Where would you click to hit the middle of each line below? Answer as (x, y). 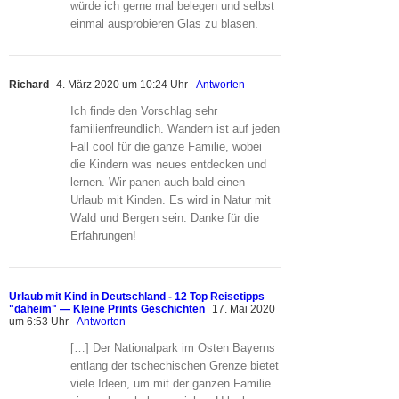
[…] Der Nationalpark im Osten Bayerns (173, 347)
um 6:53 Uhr (39, 321)
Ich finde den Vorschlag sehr (144, 110)
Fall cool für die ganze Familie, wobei (166, 146)
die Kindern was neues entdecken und (168, 164)
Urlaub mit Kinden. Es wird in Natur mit (171, 199)
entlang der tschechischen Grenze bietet (175, 365)
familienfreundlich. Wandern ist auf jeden (175, 128)
